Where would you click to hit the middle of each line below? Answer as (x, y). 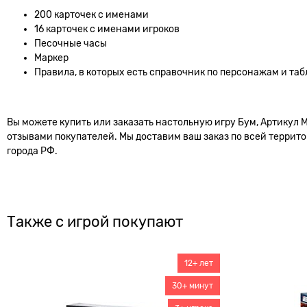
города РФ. (32, 150)
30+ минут (193, 285)
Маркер (51, 57)
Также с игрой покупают (95, 221)
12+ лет (199, 263)
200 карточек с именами (91, 14)
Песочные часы (71, 43)
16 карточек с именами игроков (107, 28)
